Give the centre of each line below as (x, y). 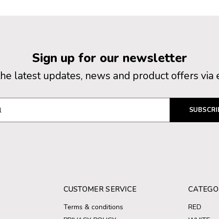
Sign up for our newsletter (109, 58)
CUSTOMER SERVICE (100, 189)
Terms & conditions (93, 207)
